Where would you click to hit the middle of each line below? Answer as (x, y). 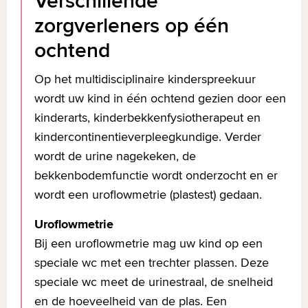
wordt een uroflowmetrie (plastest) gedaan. (150, 194)
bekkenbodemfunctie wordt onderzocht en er (156, 175)
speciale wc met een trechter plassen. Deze (152, 262)
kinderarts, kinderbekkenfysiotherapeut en (147, 117)
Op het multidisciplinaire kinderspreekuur (145, 79)
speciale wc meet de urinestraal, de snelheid (154, 282)
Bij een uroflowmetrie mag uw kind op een (148, 243)
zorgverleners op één (132, 25)
